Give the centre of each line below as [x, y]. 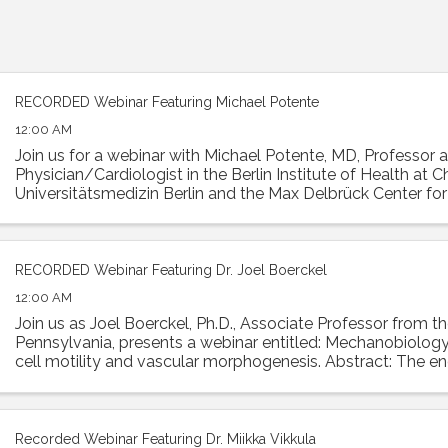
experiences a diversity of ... [115, 381]
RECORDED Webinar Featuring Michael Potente [167, 102]
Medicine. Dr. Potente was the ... [130, 212]
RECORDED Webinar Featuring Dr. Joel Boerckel [171, 270]
